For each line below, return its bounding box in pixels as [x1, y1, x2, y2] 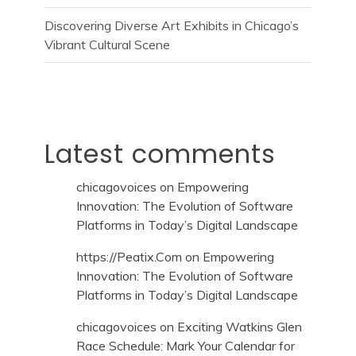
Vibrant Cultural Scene [44, 36, 170, 52]
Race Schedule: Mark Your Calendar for [76, 337, 295, 354]
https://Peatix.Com [76, 248, 182, 265]
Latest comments [44, 135, 276, 172]
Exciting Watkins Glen [177, 318, 302, 335]
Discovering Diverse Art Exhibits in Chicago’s [44, 17, 299, 33]
